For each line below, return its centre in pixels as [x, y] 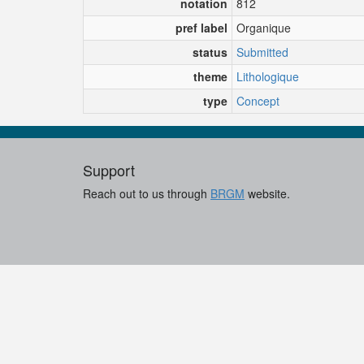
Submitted [262, 52]
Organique [264, 27]
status [210, 52]
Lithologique [268, 76]
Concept [258, 100]
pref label [201, 27]
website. [267, 193]
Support [109, 169]
